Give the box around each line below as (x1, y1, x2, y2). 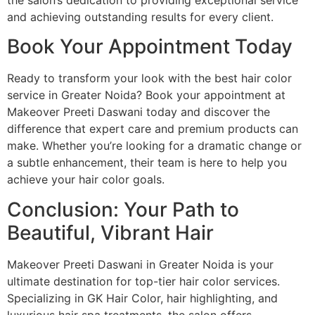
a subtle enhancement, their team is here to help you (7, 155, 287, 170)
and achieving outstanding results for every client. (7, 9, 274, 24)
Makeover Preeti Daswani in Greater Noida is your (7, 257, 274, 271)
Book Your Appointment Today (7, 34, 292, 59)
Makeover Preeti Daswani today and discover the (7, 105, 270, 120)
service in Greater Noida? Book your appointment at (7, 88, 285, 103)
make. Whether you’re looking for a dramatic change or (7, 139, 302, 153)
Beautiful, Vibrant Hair (7, 220, 214, 245)
